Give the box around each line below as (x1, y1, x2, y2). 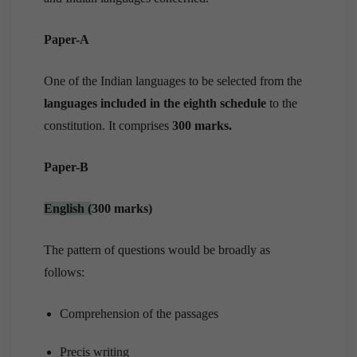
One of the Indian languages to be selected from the (44, 74, 302, 88)
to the (266, 96, 297, 111)
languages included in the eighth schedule (44, 96, 266, 111)
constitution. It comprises (44, 119, 172, 133)
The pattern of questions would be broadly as (44, 243, 270, 257)
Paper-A (44, 33, 89, 47)
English (44, 202, 84, 216)
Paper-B (44, 160, 88, 175)
